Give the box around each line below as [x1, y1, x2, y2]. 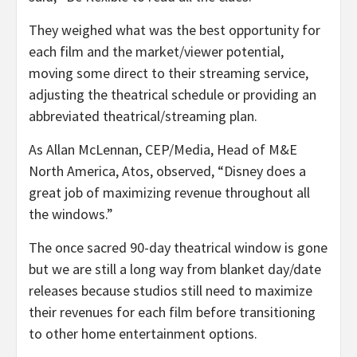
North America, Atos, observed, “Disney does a [29, 162, 306, 181]
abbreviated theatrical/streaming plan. [29, 107, 264, 126]
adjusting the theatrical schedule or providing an [29, 85, 316, 104]
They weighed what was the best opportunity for [29, 21, 320, 40]
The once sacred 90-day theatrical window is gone [29, 238, 328, 257]
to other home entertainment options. [29, 324, 257, 343]
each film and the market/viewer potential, [29, 42, 284, 61]
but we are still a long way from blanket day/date [29, 260, 321, 279]
